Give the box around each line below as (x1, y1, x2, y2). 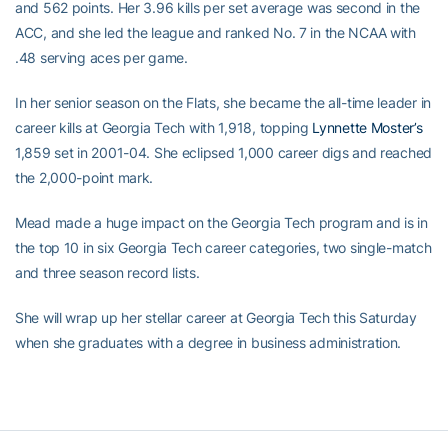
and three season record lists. (15, 264, 200, 282)
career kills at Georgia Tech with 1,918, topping (15, 119, 313, 137)
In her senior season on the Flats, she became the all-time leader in (15, 94, 431, 112)
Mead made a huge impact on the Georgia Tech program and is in (15, 214, 428, 232)
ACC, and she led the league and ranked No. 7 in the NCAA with (15, 24, 416, 42)
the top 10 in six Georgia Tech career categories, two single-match (15, 239, 432, 257)
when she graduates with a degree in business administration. (15, 334, 402, 352)
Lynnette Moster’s (312, 119, 423, 137)
